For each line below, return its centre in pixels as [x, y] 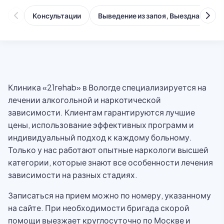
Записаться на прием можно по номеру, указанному [109, 195]
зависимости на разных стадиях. [73, 175]
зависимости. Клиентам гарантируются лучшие [101, 112]
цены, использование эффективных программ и [101, 125]
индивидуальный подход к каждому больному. [100, 137]
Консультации [57, 15]
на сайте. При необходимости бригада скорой [99, 208]
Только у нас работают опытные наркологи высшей [108, 150]
